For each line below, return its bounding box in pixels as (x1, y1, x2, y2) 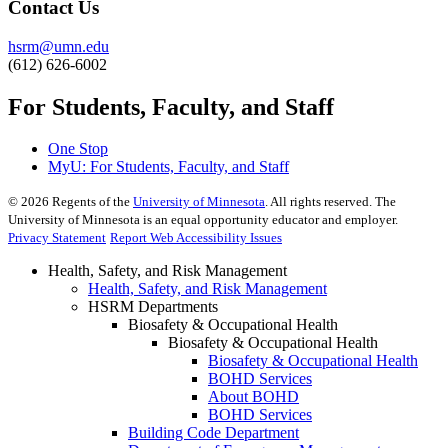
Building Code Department (128, 424, 299, 442)
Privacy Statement (8, 230, 106, 246)
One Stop (48, 140, 108, 158)
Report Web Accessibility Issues (110, 230, 282, 246)
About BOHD (208, 388, 299, 406)
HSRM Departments (88, 298, 218, 316)
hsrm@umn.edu (8, 37, 109, 55)
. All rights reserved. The (265, 194, 396, 210)
